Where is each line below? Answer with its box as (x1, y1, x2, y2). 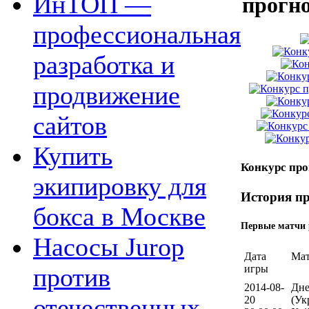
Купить (33, 141, 112, 171)
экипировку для (33, 172, 206, 201)
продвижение (33, 81, 180, 110)
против (33, 263, 110, 292)
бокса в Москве (33, 202, 206, 232)
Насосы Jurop (33, 232, 184, 262)
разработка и (33, 50, 175, 80)
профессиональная (33, 20, 241, 50)
